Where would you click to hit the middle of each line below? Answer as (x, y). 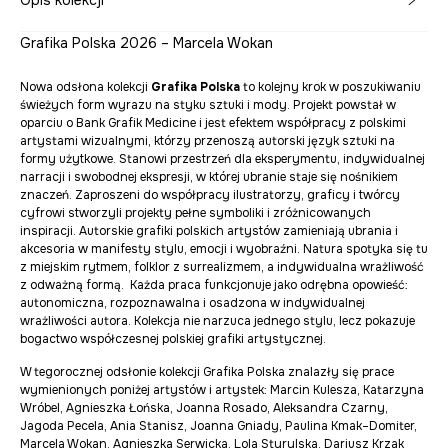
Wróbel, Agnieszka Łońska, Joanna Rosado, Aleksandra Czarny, (204, 408)
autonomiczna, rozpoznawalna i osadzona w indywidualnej (192, 303)
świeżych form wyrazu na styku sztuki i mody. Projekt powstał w (208, 105)
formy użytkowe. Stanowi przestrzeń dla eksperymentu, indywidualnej (222, 159)
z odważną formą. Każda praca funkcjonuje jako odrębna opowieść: (214, 285)
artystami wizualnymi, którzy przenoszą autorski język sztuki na (207, 141)
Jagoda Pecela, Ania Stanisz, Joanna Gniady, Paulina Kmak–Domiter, (218, 426)
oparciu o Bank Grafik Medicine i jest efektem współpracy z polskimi (213, 123)
